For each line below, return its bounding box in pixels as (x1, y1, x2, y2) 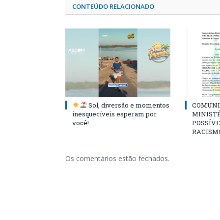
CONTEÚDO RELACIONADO (72, 2, 154, 11)
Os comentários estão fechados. (65, 154, 169, 164)
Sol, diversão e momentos (86, 101, 169, 110)
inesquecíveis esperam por (72, 110, 157, 119)
